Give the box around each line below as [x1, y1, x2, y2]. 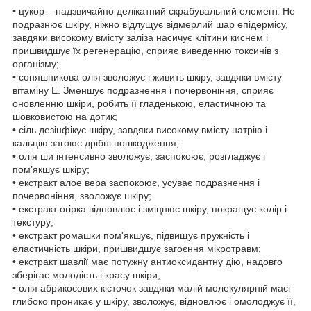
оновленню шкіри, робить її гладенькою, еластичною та [12, 97, 266, 109]
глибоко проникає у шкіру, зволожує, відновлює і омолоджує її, [12, 295, 296, 307]
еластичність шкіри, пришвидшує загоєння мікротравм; [12, 242, 261, 254]
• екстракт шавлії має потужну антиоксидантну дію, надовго [12, 255, 283, 267]
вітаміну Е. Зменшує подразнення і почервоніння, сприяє [12, 84, 274, 96]
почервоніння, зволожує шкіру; [12, 190, 154, 201]
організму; [12, 58, 59, 69]
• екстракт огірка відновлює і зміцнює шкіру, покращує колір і [12, 203, 287, 215]
